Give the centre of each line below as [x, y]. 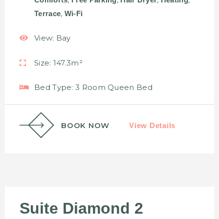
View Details [152, 125]
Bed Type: [54, 87]
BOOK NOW [85, 125]
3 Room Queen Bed [113, 87]
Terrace [48, 13]
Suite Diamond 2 [81, 208]
